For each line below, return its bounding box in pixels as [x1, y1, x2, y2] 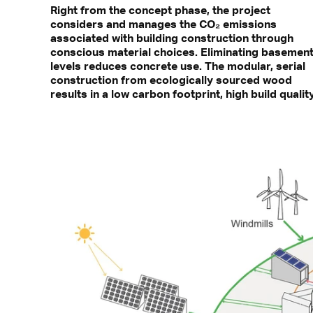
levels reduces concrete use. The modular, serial [50, 59, 305, 73]
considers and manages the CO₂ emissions [50, 17, 277, 31]
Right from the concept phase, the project [50, 3, 270, 17]
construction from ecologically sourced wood [50, 73, 292, 87]
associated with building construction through [50, 31, 293, 45]
